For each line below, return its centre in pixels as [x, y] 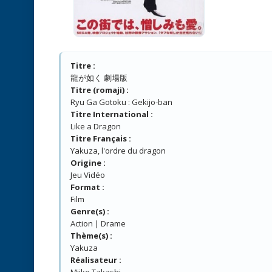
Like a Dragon [96, 126]
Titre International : [112, 114]
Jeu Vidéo [88, 175]
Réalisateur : [96, 260]
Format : [87, 187]
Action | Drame [98, 223]
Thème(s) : [91, 235]
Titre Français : [101, 138]
